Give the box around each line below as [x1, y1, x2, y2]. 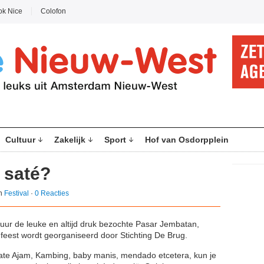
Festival [4, 189, 29, 197]
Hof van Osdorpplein [145, 135, 229, 144]
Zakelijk [54, 135, 85, 144]
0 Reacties [35, 189, 69, 197]
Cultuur [5, 135, 35, 144]
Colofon [41, 7, 66, 15]
